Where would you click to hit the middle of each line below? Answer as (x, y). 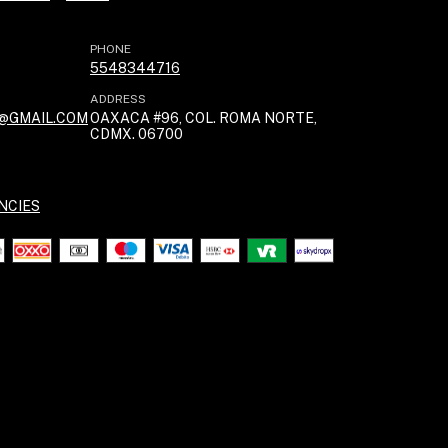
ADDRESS (118, 99)
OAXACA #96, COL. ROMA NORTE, (203, 118)
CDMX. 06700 (136, 134)
